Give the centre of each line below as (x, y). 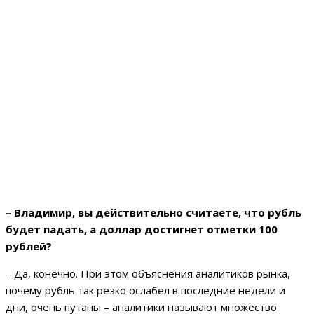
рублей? (29, 246)
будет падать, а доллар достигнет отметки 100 (142, 230)
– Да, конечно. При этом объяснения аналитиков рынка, (148, 274)
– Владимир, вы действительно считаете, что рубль (153, 213)
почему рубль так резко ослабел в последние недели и (145, 291)
